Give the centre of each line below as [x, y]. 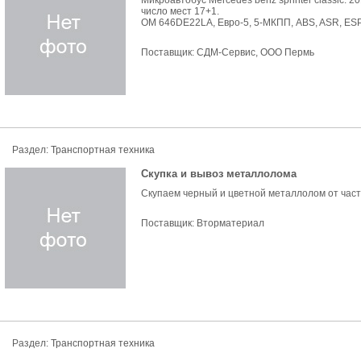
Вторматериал [230, 223]
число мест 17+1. [180, 11]
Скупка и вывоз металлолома [219, 174]
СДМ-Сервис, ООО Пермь [255, 52]
